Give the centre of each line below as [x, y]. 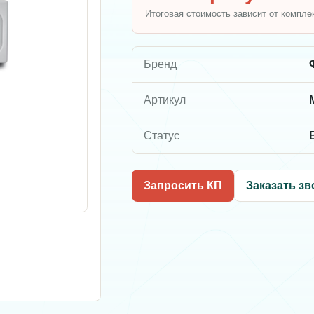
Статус [162, 135]
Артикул [165, 100]
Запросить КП [183, 185]
